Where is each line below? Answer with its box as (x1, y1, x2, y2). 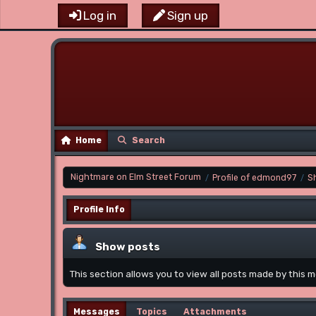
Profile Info (73, 205, 125, 215)
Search (132, 135, 165, 146)
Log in (83, 8, 116, 23)
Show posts (95, 241, 160, 254)
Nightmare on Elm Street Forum (71, 172, 201, 183)
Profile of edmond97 (212, 173, 296, 183)
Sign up (167, 8, 208, 23)
